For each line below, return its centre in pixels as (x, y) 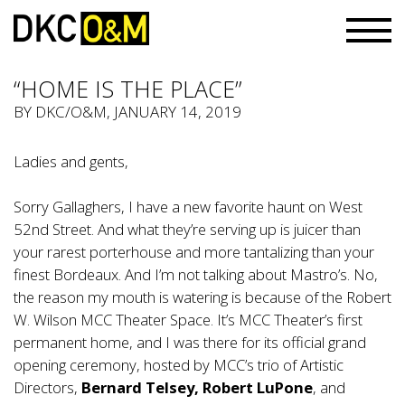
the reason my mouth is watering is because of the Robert (202, 297)
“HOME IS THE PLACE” (128, 89)
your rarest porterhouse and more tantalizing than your (194, 252)
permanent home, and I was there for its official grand (190, 342)
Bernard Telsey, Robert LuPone (197, 387)
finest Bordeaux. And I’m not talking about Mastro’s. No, (196, 274)
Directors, (47, 387)
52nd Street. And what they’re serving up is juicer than (187, 229)
